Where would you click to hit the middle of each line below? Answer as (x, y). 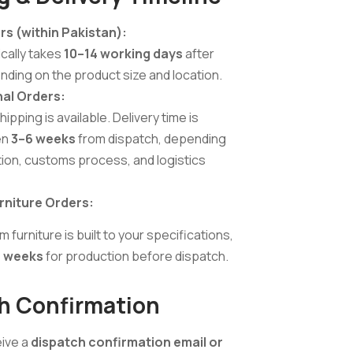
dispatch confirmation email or (127, 342)
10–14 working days (123, 54)
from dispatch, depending (151, 139)
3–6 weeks (43, 139)
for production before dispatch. (136, 256)
